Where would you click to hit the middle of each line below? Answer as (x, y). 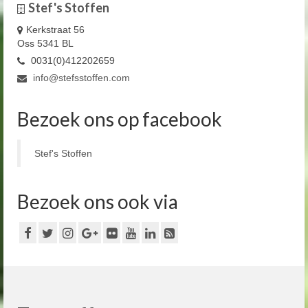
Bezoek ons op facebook (120, 119)
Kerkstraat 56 (55, 29)
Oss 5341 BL (45, 43)
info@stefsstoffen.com (80, 77)
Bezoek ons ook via (98, 201)
